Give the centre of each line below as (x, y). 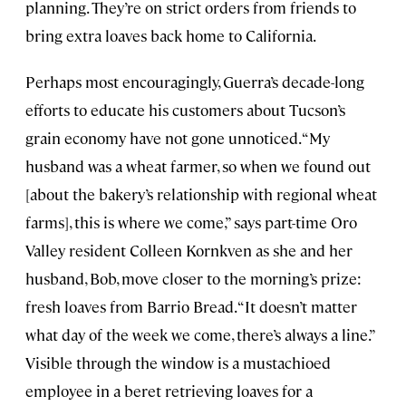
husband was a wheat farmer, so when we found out (198, 165)
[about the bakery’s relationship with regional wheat (201, 193)
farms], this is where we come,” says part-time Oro (191, 222)
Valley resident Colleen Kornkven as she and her (189, 250)
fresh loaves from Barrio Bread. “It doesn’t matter (191, 306)
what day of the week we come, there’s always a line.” (200, 334)
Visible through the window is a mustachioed (178, 362)
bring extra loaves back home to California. (171, 35)
